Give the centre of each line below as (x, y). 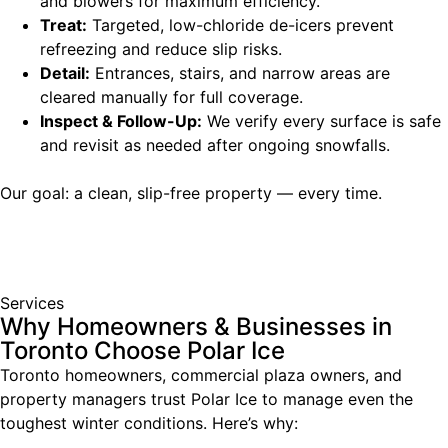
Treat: (63, 24)
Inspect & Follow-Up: (121, 120)
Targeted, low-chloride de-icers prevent (240, 24)
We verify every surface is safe (321, 120)
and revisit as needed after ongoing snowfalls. (215, 144)
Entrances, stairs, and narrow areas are (240, 72)
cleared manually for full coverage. (171, 96)
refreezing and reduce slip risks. (161, 48)
